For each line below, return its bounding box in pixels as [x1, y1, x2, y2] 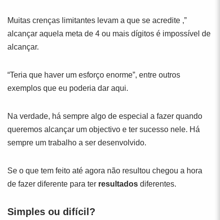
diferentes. [138, 180, 176, 188]
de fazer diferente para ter [7, 180, 98, 188]
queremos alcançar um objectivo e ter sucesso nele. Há [7, 125, 200, 134]
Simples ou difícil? [7, 206, 95, 217]
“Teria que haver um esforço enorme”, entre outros [7, 71, 180, 79]
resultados [98, 180, 138, 188]
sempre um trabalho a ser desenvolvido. [7, 138, 146, 147]
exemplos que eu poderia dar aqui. [7, 84, 128, 92]
